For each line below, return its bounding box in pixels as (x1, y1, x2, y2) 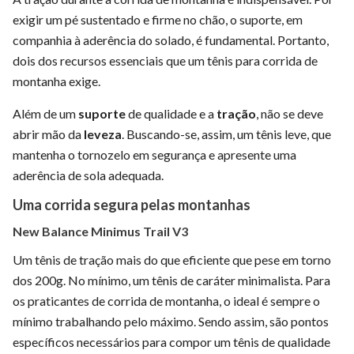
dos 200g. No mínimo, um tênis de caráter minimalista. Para (13, 272, 330, 288)
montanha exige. (13, 73, 100, 88)
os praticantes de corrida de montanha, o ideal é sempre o (13, 292, 320, 308)
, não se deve (256, 105, 323, 121)
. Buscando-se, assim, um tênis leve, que (122, 126, 331, 141)
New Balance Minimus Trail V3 (13, 223, 188, 239)
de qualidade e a (126, 105, 217, 121)
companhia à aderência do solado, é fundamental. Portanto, (13, 32, 329, 47)
